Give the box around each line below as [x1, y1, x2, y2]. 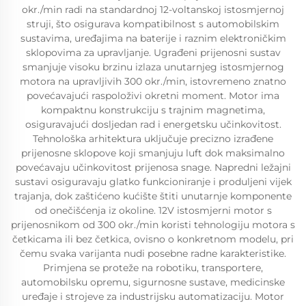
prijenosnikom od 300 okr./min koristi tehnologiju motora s [11, 219, 295, 231]
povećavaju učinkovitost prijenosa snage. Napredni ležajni [15, 161, 291, 173]
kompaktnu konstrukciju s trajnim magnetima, [41, 104, 265, 116]
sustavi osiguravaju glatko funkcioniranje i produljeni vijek [14, 176, 292, 188]
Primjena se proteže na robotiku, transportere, [43, 262, 263, 274]
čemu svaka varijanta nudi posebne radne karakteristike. [20, 247, 286, 260]
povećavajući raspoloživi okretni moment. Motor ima [27, 89, 279, 102]
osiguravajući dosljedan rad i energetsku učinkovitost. [25, 118, 281, 130]
